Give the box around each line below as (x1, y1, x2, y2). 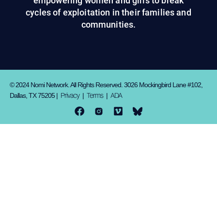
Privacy (61, 89, 79, 104)
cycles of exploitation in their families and (26, 7, 191, 18)
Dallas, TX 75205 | (10, 91, 61, 99)
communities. (81, 19, 136, 30)
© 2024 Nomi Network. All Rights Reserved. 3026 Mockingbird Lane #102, (10, 80, 202, 89)
